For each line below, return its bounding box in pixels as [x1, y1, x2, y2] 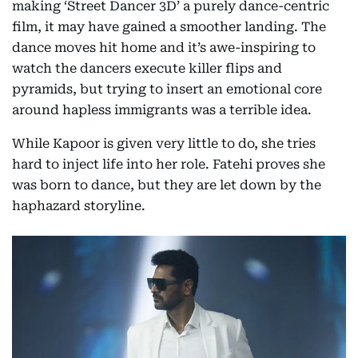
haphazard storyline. [12, 197, 145, 213]
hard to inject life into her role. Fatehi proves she [12, 156, 325, 172]
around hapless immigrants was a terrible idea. [12, 101, 312, 117]
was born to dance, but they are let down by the [12, 177, 321, 193]
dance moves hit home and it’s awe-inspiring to [12, 39, 316, 55]
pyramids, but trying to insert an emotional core [12, 81, 322, 97]
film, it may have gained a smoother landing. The [12, 18, 326, 34]
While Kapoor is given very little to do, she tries [12, 135, 316, 151]
